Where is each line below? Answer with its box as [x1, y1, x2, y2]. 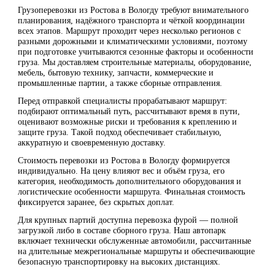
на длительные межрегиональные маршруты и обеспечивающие [18, 247, 255, 256]
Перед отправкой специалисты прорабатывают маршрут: [18, 96, 227, 106]
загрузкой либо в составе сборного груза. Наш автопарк [18, 226, 226, 235]
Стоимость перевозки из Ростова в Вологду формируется [18, 156, 230, 165]
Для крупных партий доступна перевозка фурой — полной [18, 215, 238, 225]
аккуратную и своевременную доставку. [18, 138, 166, 147]
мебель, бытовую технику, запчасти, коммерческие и [18, 68, 214, 77]
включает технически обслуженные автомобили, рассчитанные [18, 236, 251, 246]
